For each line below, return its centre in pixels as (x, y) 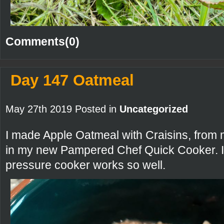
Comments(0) (42, 42)
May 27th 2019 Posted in (62, 109)
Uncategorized (154, 109)
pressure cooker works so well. (85, 165)
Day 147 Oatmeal (72, 80)
